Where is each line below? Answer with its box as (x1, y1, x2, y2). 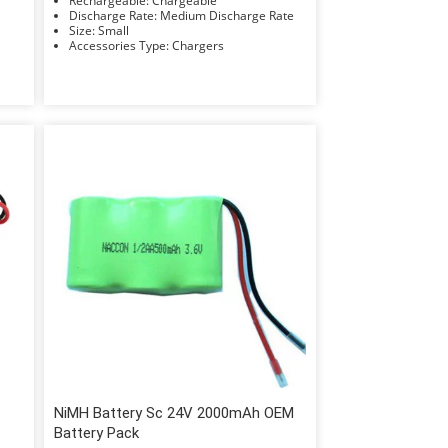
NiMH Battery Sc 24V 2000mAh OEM (53, 403, 294, 422)
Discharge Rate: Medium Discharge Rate (159, 6, 294, 24)
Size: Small (97, 21, 129, 39)
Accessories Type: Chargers (171, 36, 224, 54)
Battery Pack (53, 423, 139, 442)
